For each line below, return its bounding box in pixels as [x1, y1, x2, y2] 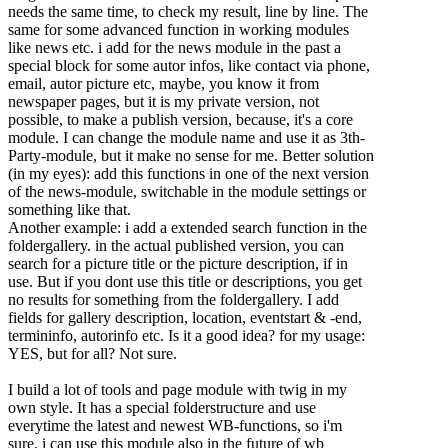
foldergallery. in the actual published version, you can [8, 237, 344, 255]
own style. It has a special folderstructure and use [8, 399, 316, 417]
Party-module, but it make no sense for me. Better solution [8, 147, 374, 165]
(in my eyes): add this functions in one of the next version [8, 165, 369, 183]
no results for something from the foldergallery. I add [8, 291, 339, 309]
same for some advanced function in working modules [8, 21, 349, 39]
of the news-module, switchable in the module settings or [8, 183, 366, 201]
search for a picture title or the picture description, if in [8, 255, 348, 273]
